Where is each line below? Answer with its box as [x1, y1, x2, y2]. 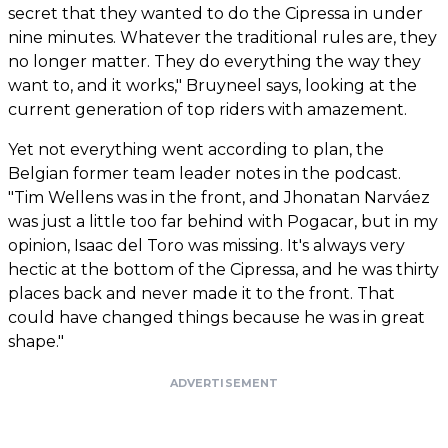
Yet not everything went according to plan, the [8, 139, 384, 159]
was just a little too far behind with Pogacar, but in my [8, 211, 438, 231]
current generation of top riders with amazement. [8, 99, 407, 119]
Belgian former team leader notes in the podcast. [8, 163, 401, 183]
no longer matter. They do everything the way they [8, 51, 421, 71]
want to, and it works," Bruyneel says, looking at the [8, 75, 417, 95]
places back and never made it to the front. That [8, 283, 395, 303]
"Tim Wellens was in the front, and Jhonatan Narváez [8, 187, 430, 207]
